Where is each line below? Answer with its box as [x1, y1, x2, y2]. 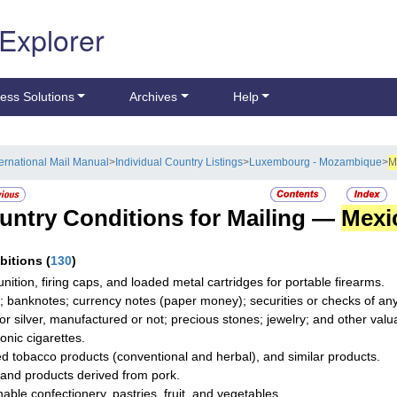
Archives [129, 90, 178, 105]
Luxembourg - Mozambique [249, 157, 383, 168]
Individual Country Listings [115, 157, 244, 168]
